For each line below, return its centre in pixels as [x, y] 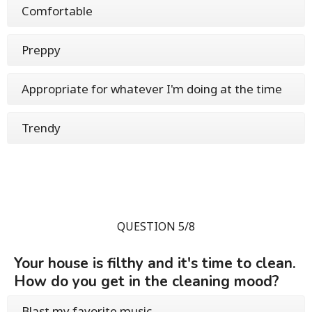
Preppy [41, 50]
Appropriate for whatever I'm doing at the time [152, 89]
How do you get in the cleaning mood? [147, 282]
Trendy [41, 128]
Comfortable [57, 11]
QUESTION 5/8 [156, 227]
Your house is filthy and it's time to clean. [155, 264]
